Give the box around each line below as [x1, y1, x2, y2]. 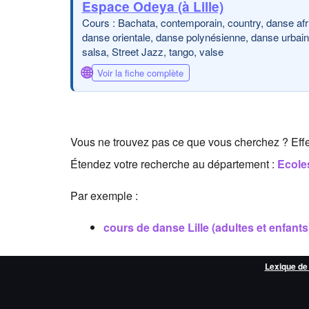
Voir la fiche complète [97, 66, 183, 79]
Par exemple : [70, 188, 138, 203]
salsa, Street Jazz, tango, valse [81, 44, 223, 59]
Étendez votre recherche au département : [70, 156, 277, 172]
